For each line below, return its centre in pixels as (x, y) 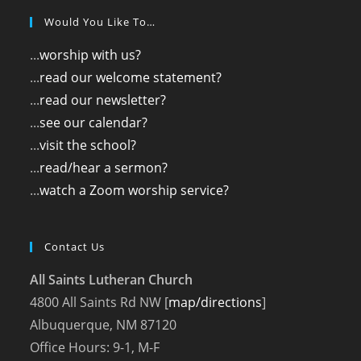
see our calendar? (94, 122)
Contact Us (75, 247)
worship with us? (91, 55)
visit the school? (88, 145)
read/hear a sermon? (104, 168)
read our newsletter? (103, 100)
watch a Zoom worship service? (135, 190)
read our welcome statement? (131, 77)
